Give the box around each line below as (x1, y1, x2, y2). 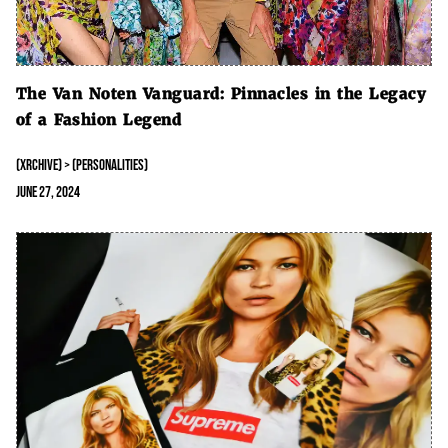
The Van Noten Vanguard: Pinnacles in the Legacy (15, 84, 427, 104)
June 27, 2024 (15, 183, 80, 203)
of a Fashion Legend (15, 110, 182, 130)
